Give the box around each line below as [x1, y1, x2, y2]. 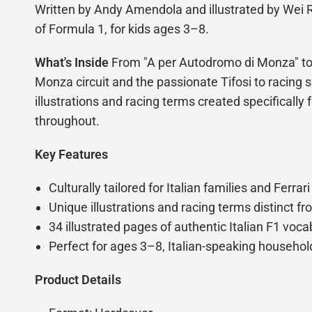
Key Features [35, 147, 109, 162]
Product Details [35, 272, 122, 288]
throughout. [35, 114, 100, 129]
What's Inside [35, 55, 109, 70]
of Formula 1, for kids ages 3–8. [35, 22, 210, 37]
